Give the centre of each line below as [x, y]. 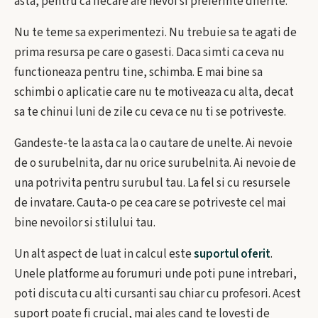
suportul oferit [232, 254]
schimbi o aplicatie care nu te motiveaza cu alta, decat [154, 92]
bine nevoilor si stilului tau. [85, 223]
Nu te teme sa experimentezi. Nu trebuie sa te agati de [155, 33]
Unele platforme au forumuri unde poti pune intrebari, [155, 274]
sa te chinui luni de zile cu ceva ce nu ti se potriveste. [150, 112]
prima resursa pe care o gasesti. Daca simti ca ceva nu [149, 53]
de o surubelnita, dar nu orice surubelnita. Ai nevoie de [155, 163]
